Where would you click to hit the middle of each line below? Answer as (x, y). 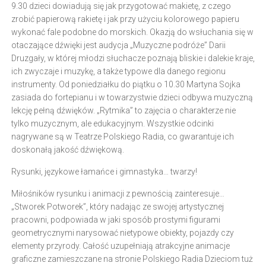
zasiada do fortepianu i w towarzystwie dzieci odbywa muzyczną (132, 97)
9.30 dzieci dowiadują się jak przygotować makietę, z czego (121, 6)
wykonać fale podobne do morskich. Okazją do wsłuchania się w (132, 32)
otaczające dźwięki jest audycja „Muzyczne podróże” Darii (118, 45)
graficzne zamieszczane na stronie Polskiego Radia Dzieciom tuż (132, 259)
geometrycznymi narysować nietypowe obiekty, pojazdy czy (123, 233)
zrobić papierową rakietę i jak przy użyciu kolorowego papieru (125, 19)
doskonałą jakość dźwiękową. (68, 150)
